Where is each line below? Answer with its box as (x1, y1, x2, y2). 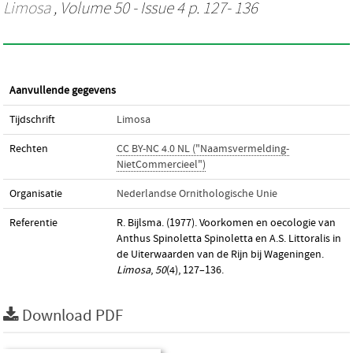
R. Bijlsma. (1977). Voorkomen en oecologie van (117, 217, 336, 229)
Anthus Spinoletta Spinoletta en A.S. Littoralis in (117, 232, 341, 245)
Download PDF (22, 307, 123, 325)
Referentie (9, 217, 58, 229)
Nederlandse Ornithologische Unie (117, 188, 277, 200)
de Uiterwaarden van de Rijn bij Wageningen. (117, 248, 324, 261)
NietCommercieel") (117, 158, 206, 171)
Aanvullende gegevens (9, 84, 116, 97)
